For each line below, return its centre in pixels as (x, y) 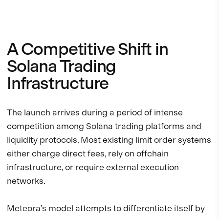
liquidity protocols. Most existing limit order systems (109, 140)
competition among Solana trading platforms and (104, 126)
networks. (26, 181)
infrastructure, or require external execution (93, 167)
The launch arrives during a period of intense (95, 112)
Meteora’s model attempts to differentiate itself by (106, 208)
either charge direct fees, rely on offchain (88, 153)
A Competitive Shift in (88, 49)
